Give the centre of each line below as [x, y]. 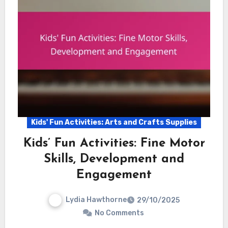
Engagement [114, 175]
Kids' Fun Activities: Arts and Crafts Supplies [114, 122]
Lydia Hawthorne [96, 199]
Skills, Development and [114, 159]
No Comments [119, 213]
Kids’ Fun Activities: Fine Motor [114, 143]
